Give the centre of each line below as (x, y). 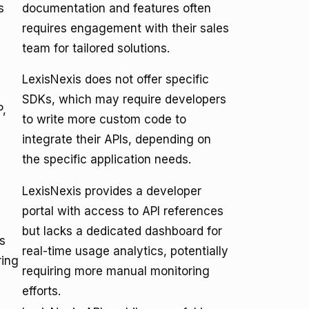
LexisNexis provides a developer (112, 191)
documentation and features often (117, 8)
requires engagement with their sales (126, 28)
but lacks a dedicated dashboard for (122, 231)
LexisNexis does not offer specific (116, 79)
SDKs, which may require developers (124, 99)
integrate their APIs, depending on (117, 139)
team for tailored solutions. (96, 48)
